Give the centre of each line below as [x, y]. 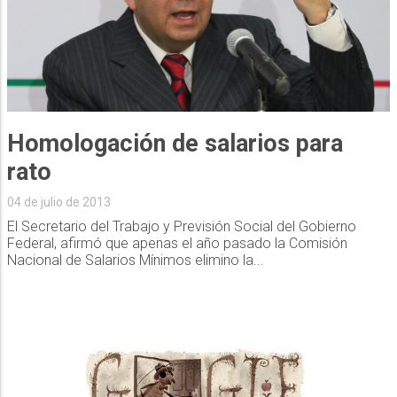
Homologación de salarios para [175, 143]
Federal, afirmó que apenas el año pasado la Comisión [177, 243]
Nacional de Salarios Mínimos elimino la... [135, 260]
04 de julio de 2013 [58, 202]
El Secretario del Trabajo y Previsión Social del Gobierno [181, 226]
